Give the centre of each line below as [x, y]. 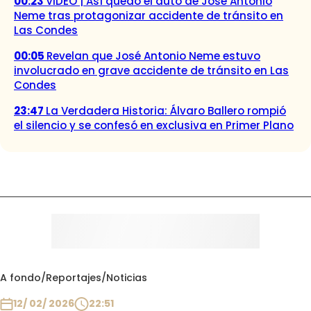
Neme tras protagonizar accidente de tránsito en [149, 16]
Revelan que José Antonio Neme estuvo [153, 56]
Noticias [127, 278]
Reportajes [74, 278]
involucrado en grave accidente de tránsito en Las [151, 71]
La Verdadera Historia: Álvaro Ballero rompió [166, 111]
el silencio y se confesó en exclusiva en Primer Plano [154, 126]
